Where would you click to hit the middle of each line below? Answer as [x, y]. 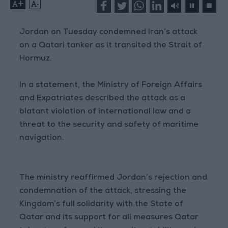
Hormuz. [36, 59]
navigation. [42, 139]
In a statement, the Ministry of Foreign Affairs [111, 86]
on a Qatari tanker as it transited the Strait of [111, 46]
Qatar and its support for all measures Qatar [109, 218]
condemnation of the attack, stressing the [103, 192]
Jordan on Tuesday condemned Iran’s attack [109, 33]
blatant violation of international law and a [105, 112]
